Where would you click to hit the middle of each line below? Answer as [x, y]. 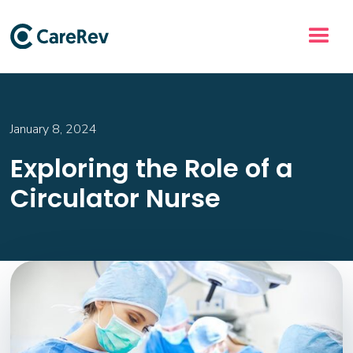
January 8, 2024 [54, 129]
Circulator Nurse [116, 198]
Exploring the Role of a [152, 168]
